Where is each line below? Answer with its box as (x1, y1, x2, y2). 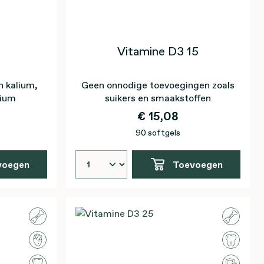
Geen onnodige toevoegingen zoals (81, 78, 235, 91)
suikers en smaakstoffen (105, 91, 211, 104)
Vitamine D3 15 (117, 43, 199, 60)
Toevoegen (172, 158, 223, 171)
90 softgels (136, 127, 180, 138)
